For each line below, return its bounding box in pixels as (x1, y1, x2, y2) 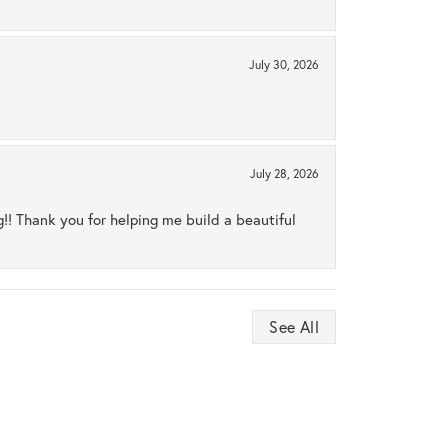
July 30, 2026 (249, 57, 319, 73)
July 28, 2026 (250, 166, 319, 182)
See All (269, 316, 319, 338)
